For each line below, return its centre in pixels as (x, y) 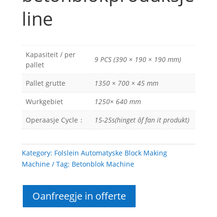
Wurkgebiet (44, 102)
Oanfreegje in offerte (79, 196)
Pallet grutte (45, 83)
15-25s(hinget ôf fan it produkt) (142, 120)
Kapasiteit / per (50, 55)
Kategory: (38, 153)
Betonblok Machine (103, 164)
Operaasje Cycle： (55, 120)
